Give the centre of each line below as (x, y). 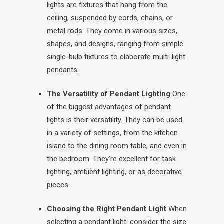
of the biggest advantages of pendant (109, 107)
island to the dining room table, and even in (117, 146)
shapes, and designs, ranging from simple (115, 44)
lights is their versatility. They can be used (115, 120)
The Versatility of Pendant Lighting (109, 94)
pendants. (63, 70)
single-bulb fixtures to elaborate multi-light (116, 57)
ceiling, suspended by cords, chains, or (110, 18)
